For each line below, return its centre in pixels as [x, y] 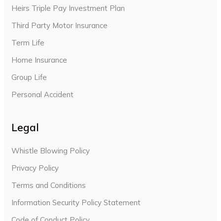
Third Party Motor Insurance [59, 26]
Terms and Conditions [49, 185]
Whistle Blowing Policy [51, 151]
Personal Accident [42, 95]
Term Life [28, 43]
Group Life [29, 77]
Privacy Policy [35, 168]
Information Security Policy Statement [76, 203]
